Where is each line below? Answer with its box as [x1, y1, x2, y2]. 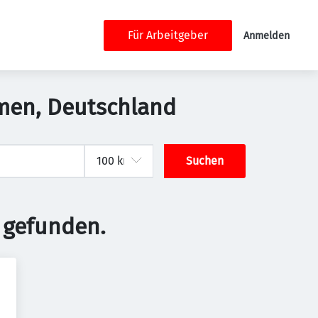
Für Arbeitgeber [128, 28, 208, 42]
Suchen [186, 154, 224, 168]
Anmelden [243, 29, 290, 42]
